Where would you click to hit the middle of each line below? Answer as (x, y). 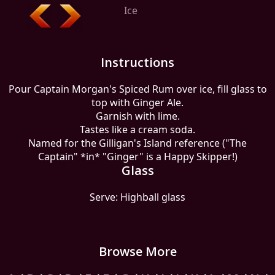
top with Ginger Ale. (137, 103)
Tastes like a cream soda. (137, 130)
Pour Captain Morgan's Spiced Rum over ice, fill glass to (137, 89)
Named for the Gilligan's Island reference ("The (137, 143)
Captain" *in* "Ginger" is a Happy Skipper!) (137, 157)
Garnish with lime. (137, 116)
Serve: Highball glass (137, 197)
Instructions (137, 62)
